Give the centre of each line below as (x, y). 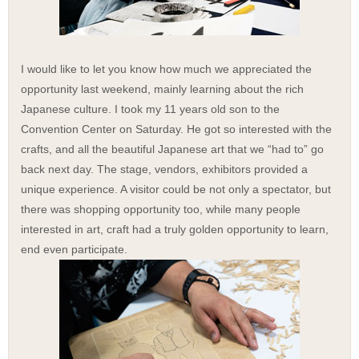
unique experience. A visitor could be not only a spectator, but (176, 189)
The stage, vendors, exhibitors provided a (202, 169)
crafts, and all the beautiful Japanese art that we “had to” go (172, 149)
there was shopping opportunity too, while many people (161, 209)
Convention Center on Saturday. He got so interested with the (176, 129)
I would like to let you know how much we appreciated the (166, 69)
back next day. (59, 169)
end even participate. (74, 249)
